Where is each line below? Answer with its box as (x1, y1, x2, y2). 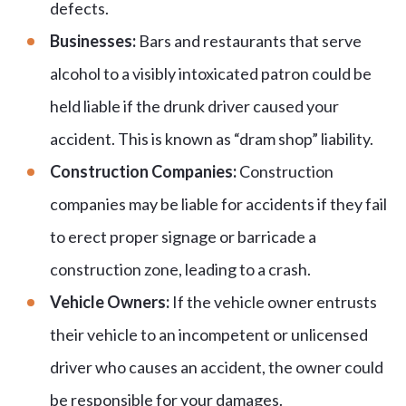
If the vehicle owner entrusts (172, 291, 377, 312)
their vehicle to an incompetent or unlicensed (50, 324, 368, 344)
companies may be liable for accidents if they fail (50, 193, 387, 214)
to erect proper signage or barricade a (50, 226, 316, 246)
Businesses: (50, 30, 136, 51)
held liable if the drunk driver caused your (50, 95, 339, 116)
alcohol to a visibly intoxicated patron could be (50, 63, 372, 83)
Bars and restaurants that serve (136, 30, 362, 51)
